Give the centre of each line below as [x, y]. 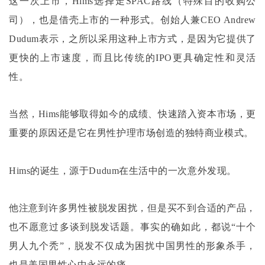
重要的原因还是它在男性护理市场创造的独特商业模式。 [131, 133]
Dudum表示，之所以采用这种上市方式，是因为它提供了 [132, 39]
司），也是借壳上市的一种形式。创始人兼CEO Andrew [132, 20]
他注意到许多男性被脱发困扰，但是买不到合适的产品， [132, 208]
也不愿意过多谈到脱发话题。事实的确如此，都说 [120, 227]
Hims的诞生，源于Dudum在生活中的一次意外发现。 [123, 170]
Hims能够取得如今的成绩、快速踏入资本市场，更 [147, 114]
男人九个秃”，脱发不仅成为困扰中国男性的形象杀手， [132, 245]
